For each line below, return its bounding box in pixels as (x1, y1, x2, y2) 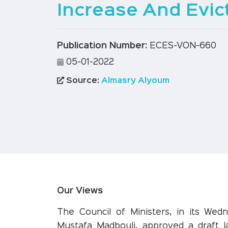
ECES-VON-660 (147, 42, 216, 50)
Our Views (57, 187, 103, 195)
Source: (64, 77, 99, 85)
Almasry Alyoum (99, 77, 169, 85)
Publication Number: (57, 42, 147, 50)
